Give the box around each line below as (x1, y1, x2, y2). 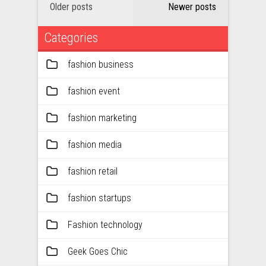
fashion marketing (68, 112, 137, 123)
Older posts (50, 1, 93, 12)
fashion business (68, 59, 134, 70)
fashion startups (68, 192, 131, 204)
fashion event (68, 85, 120, 97)
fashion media (68, 139, 122, 150)
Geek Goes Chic (68, 246, 128, 257)
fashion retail (68, 166, 118, 177)
